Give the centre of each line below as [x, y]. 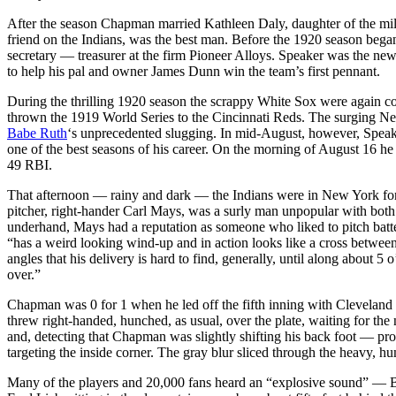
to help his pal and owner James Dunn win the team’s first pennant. [194, 71]
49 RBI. [30, 164]
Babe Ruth [37, 133]
